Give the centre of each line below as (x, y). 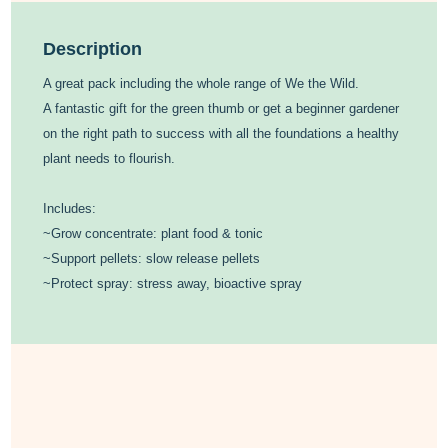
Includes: (70, 208)
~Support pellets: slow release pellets (152, 258)
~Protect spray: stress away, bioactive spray (173, 283)
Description (93, 48)
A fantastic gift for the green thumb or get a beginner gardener (221, 108)
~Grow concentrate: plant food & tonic (153, 233)
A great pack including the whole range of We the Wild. (201, 83)
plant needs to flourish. (109, 158)
